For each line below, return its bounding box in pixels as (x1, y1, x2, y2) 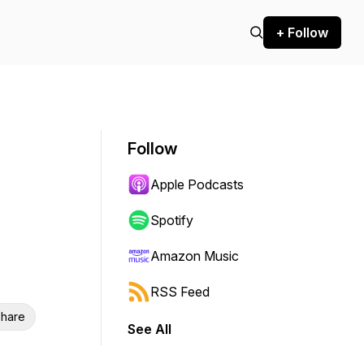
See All (128, 321, 171, 337)
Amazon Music (150, 248, 239, 264)
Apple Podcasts (150, 176, 244, 193)
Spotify (150, 212, 193, 228)
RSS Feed (150, 284, 210, 300)
